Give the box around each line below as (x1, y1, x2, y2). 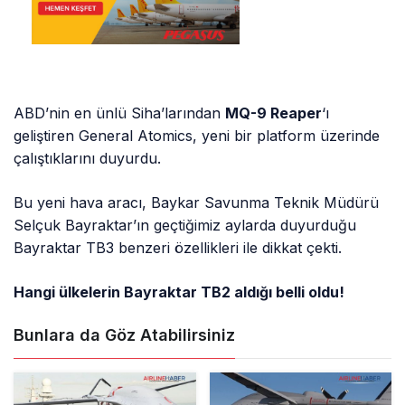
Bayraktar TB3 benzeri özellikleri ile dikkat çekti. (14, 239, 343, 258)
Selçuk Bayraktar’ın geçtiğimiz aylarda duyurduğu (14, 216, 357, 235)
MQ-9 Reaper (225, 104, 323, 123)
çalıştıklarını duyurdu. (14, 149, 162, 168)
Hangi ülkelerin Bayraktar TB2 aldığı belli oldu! (14, 283, 345, 302)
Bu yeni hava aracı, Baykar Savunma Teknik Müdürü (14, 193, 380, 212)
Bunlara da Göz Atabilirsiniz (14, 325, 235, 345)
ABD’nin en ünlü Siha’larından (14, 104, 226, 123)
